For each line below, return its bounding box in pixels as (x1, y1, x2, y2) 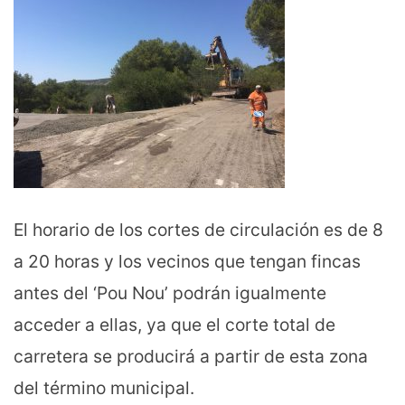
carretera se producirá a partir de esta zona (14, 344, 368, 367)
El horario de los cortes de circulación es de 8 (14, 218, 383, 240)
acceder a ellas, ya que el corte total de (14, 313, 335, 335)
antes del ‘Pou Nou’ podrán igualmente (14, 281, 326, 304)
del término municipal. (14, 376, 194, 399)
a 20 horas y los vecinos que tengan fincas (14, 250, 361, 272)
